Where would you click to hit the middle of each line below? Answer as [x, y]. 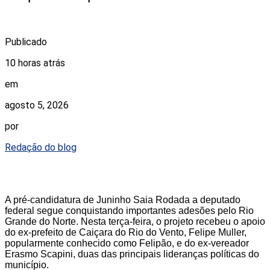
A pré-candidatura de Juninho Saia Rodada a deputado [123, 199]
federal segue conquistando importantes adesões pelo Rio [129, 210]
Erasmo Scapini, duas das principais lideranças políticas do [132, 254]
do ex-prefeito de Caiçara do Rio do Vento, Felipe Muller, [126, 232]
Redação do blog [41, 147]
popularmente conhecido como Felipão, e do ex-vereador [127, 243]
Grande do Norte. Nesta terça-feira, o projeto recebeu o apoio [135, 221]
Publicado [26, 42]
